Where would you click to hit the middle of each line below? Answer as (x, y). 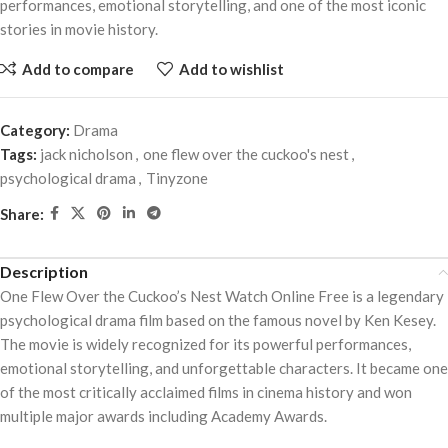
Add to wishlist (231, 68)
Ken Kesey (398, 320)
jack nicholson (86, 154)
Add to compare (77, 68)
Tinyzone (177, 178)
